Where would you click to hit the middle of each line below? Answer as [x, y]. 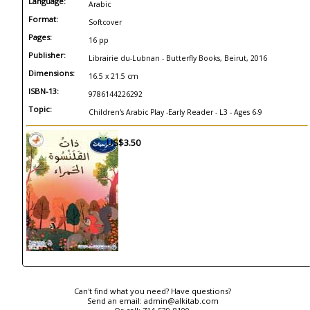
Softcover [105, 22]
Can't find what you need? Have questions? [153, 291]
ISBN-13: [44, 91]
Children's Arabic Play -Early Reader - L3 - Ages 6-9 [175, 112]
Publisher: [47, 55]
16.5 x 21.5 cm [113, 76]
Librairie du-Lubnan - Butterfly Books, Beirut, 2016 [178, 58]
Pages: [40, 37]
